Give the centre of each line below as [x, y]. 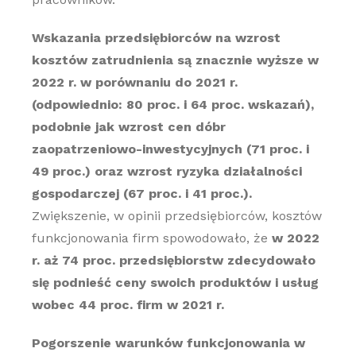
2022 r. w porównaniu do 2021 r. [134, 82]
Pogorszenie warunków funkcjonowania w [168, 343]
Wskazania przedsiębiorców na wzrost [156, 38]
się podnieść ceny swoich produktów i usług [175, 282]
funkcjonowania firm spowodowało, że [151, 238]
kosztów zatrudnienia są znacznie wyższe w [175, 60]
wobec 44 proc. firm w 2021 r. [128, 305]
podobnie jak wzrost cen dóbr [128, 127]
